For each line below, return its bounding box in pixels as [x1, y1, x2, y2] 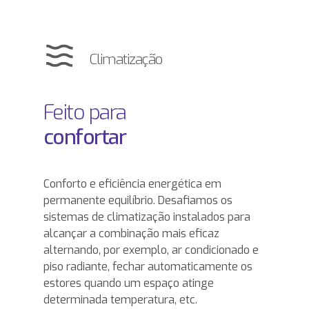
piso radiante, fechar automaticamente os [43, 259, 252, 275]
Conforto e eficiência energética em [43, 177, 221, 192]
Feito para [43, 99, 126, 127]
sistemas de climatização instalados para [43, 210, 250, 225]
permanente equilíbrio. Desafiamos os [43, 193, 232, 208]
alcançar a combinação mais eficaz [43, 226, 219, 241]
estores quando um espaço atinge [43, 276, 214, 291]
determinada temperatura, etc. [43, 292, 197, 308]
